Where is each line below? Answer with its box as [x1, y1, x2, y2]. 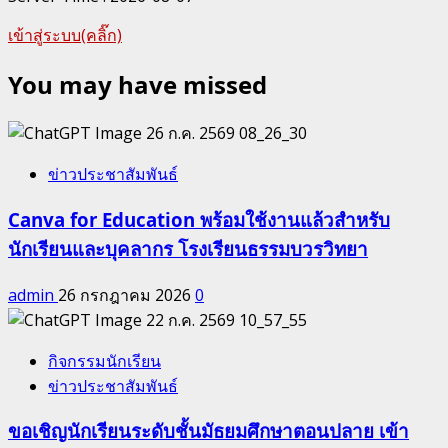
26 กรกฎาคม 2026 [58, 283, 195, 306]
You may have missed [8, 68, 267, 102]
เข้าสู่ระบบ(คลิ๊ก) [8, 24, 122, 47]
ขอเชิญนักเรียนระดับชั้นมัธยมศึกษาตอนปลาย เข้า [8, 418, 409, 444]
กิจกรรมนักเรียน [48, 349, 161, 372]
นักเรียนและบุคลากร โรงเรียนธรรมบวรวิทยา [8, 236, 368, 261]
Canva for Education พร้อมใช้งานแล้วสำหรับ [8, 207, 390, 232]
